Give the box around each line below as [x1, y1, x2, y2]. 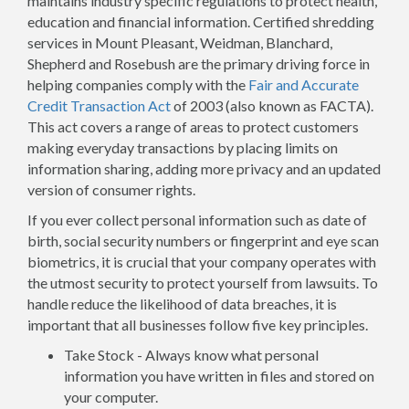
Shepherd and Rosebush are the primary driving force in [27, 55, 370, 72]
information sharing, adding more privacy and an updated [27, 160, 381, 177]
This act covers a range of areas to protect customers [27, 118, 359, 135]
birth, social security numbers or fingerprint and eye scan [27, 232, 379, 249]
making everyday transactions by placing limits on [27, 139, 338, 156]
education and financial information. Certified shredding [27, 13, 374, 30]
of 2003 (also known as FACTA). [171, 97, 373, 114]
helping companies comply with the [27, 76, 248, 93]
